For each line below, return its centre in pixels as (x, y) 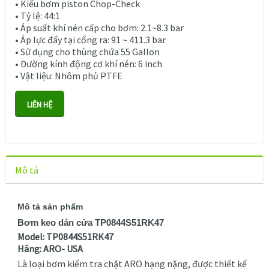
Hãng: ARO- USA (50, 249)
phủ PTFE (102, 76)
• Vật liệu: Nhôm (49, 76)
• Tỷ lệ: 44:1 (38, 16)
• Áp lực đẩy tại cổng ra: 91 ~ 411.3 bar (90, 40)
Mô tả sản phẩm (50, 207)
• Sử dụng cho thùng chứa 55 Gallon (87, 52)
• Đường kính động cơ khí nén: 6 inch (89, 64)
